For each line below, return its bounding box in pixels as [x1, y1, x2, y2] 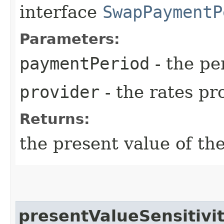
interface [19, 1, 102, 22]
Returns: [19, 110, 90, 127]
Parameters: [19, 30, 120, 47]
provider [19, 81, 99, 102]
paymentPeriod [19, 53, 149, 73]
